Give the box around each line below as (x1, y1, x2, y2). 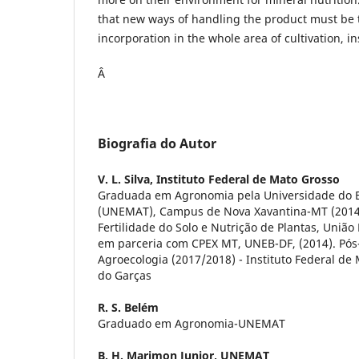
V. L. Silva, (98, 171, 156, 187)
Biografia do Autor (98, 134, 216, 152)
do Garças (98, 267, 151, 283)
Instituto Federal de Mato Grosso (156, 171, 340, 187)
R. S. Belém (98, 299, 159, 315)
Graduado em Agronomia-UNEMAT (98, 315, 285, 331)
